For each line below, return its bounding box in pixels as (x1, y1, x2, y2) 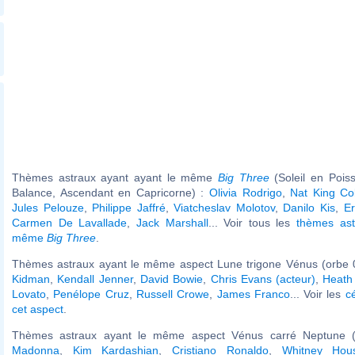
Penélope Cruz (53, 287, 129, 300)
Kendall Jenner (57, 272, 133, 285)
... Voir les (289, 287, 345, 300)
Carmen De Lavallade (12, 216, 128, 229)
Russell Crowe (136, 287, 210, 300)
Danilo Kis (283, 200, 335, 214)
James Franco (216, 287, 290, 300)
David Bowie (139, 272, 204, 285)
